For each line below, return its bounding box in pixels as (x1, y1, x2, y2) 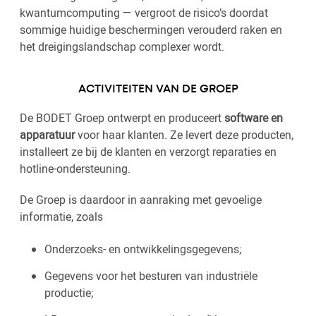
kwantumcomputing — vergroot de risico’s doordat (20, 5, 268, 20)
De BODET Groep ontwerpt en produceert (20, 110, 224, 126)
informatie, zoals (20, 209, 103, 224)
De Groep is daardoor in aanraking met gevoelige (20, 192, 262, 207)
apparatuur (20, 127, 75, 142)
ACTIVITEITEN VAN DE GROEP (78, 84, 238, 95)
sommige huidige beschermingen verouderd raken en (20, 22, 282, 37)
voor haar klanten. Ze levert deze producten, (75, 127, 293, 142)
